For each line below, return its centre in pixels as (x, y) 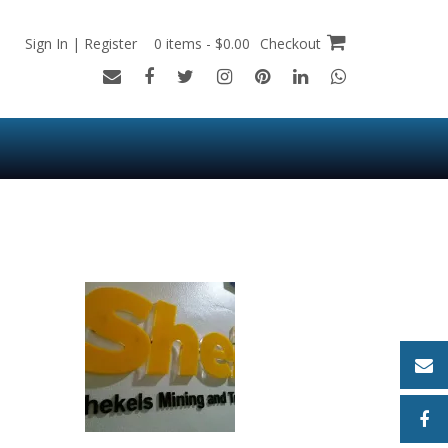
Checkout (290, 43)
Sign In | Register (81, 43)
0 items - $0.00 (204, 43)
